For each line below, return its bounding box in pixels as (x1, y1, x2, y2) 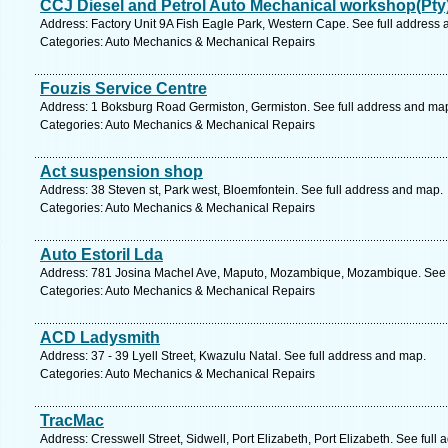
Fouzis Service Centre (40, 80, 207, 97)
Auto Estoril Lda (40, 246, 163, 263)
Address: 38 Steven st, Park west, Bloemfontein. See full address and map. (40, 183, 443, 197)
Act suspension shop (40, 163, 203, 180)
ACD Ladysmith (40, 329, 160, 346)
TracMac (40, 412, 104, 429)
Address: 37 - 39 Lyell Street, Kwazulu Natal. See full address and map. (40, 349, 426, 363)
